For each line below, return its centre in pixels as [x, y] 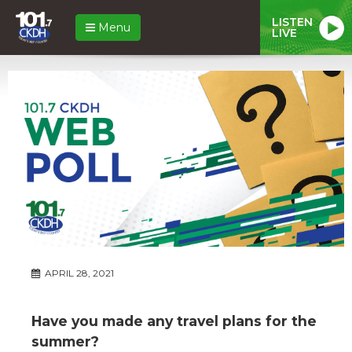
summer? [65, 341]
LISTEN [292, 22]
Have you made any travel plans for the [174, 321]
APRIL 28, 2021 [78, 273]
